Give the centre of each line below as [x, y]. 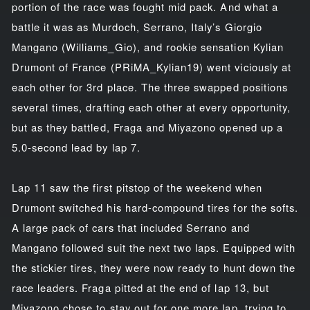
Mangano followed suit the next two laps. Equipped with [154, 247]
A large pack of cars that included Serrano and [130, 227]
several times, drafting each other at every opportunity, [151, 107]
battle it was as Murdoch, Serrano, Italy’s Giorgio [137, 26]
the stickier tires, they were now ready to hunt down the [154, 267]
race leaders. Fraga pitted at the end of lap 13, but [140, 287]
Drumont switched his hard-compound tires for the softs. [155, 207]
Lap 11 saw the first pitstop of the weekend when [137, 187]
